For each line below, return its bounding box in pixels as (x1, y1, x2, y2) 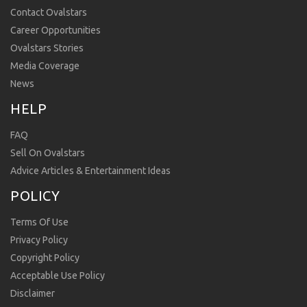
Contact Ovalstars (10, 7, 87, 19)
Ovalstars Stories (10, 42, 84, 54)
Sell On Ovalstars (10, 147, 85, 159)
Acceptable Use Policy (10, 270, 105, 282)
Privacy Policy (10, 234, 68, 246)
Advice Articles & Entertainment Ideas (10, 165, 171, 177)
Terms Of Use (10, 217, 69, 228)
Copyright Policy (10, 252, 79, 264)
